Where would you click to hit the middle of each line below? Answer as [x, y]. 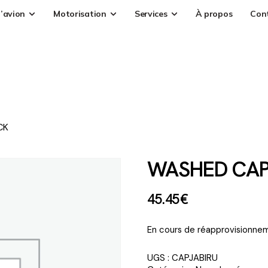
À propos [214, 13]
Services [151, 13]
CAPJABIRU [195, 258]
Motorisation [80, 13]
